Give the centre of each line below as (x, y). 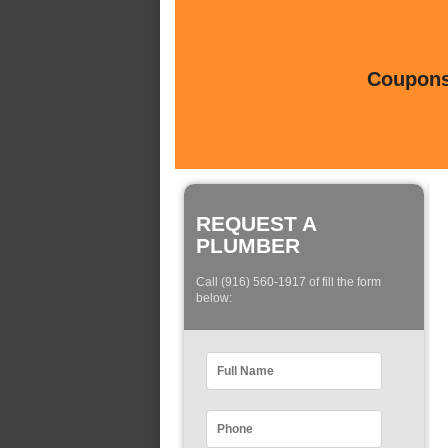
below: (214, 298)
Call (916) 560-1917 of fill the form (288, 282)
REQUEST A (256, 223)
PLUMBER (248, 245)
